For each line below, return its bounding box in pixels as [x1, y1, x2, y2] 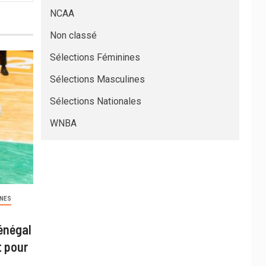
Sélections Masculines [49, 73, 145, 85]
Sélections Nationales [49, 95, 141, 107]
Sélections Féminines [49, 51, 140, 63]
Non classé [49, 29, 97, 41]
